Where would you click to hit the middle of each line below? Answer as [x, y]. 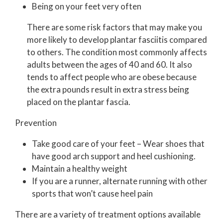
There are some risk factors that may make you [114, 27]
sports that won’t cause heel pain [92, 193]
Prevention [36, 122]
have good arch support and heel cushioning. [114, 156]
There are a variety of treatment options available [108, 214]
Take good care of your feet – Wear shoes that [118, 143]
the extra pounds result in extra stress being [108, 89]
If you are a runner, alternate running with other [120, 181]
